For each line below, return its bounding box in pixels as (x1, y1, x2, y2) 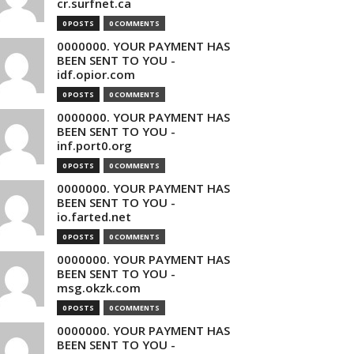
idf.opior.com (57, 66, 135, 82)
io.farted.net (57, 209, 131, 224)
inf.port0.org (57, 137, 132, 153)
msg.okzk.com (57, 280, 141, 296)
